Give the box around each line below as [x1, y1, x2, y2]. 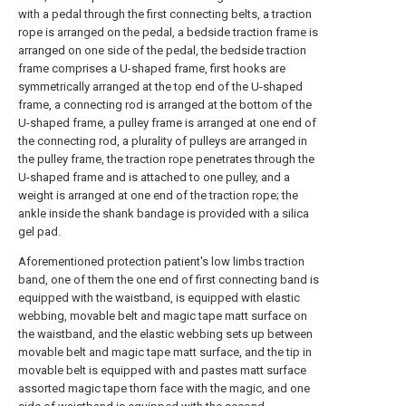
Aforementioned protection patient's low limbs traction [18, 255, 304, 269]
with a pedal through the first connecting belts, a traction [18, 7, 312, 22]
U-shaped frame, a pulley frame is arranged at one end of [18, 116, 316, 130]
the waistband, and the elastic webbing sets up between [18, 327, 313, 342]
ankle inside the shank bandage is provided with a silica [18, 207, 309, 221]
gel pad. [18, 225, 61, 239]
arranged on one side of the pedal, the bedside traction [18, 43, 306, 58]
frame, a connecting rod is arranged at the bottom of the [18, 98, 312, 112]
